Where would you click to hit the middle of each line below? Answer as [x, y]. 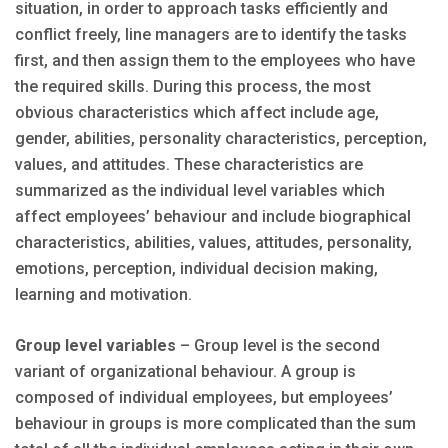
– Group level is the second [278, 346]
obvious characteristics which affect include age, [197, 113]
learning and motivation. [103, 295]
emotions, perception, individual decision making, [196, 269]
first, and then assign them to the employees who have [215, 61]
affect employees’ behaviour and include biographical [213, 217]
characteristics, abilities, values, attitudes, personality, [213, 243]
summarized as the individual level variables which [200, 191]
